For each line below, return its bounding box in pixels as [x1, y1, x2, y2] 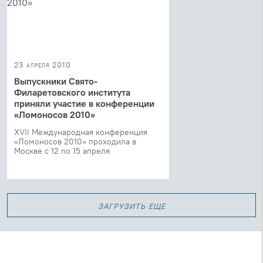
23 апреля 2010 [14, 59, 71, 69]
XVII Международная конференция [14, 126, 147, 137]
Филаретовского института [14, 86, 130, 98]
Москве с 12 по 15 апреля [14, 145, 110, 156]
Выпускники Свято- [14, 75, 97, 87]
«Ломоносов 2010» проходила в [14, 136, 136, 147]
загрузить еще [97, 198, 166, 212]
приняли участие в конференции [14, 97, 154, 109]
